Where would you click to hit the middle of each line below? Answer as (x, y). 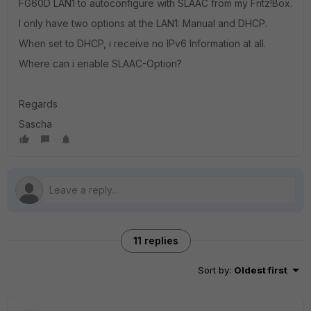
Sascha (35, 124)
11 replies (155, 241)
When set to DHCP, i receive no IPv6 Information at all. (142, 43)
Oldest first (261, 270)
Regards (38, 104)
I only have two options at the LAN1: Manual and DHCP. (143, 23)
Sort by (213, 270)
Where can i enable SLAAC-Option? (100, 64)
